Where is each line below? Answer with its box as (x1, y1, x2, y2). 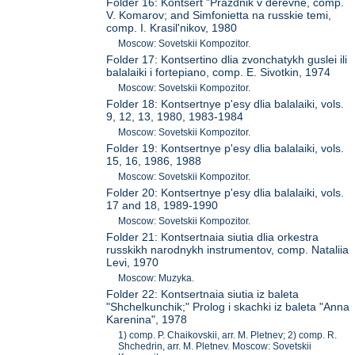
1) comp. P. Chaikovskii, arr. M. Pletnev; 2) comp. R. (118, 330, 338, 342)
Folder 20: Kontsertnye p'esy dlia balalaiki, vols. (106, 186, 345, 200)
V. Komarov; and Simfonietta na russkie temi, (106, 9, 332, 22)
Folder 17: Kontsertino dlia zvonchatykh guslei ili (106, 53, 348, 67)
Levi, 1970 (106, 256, 159, 269)
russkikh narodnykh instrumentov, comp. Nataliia (106, 243, 349, 257)
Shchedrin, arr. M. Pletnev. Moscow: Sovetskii (118, 341, 312, 353)
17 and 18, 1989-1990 (106, 199, 219, 212)
